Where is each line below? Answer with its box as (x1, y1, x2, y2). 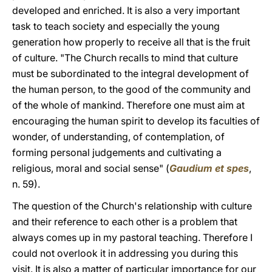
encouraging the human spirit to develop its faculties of (12, 115, 260, 127)
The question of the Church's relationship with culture (12, 200, 252, 212)
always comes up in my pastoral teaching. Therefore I (12, 231, 253, 243)
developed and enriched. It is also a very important (12, 4, 240, 16)
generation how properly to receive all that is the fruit (12, 36, 250, 48)
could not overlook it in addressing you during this (12, 247, 238, 259)
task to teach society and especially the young (12, 20, 220, 32)
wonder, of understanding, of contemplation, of (12, 131, 225, 143)
